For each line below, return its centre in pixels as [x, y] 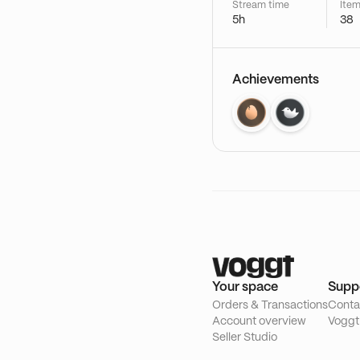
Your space [245, 287]
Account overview [259, 321]
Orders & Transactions [270, 305]
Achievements [276, 80]
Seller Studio [245, 337]
